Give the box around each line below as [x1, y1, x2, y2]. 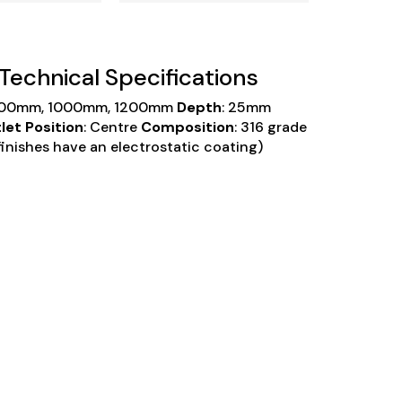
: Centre [83, 118, 137, 136]
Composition [140, 118, 234, 136]
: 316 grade [233, 118, 307, 136]
